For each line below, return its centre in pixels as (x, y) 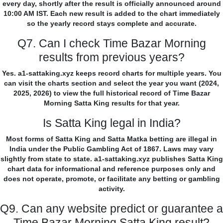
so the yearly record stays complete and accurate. (111, 24)
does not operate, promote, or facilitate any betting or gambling (111, 179)
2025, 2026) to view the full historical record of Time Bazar (111, 93)
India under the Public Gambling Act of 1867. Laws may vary (111, 149)
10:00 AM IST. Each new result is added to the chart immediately (111, 14)
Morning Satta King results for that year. (111, 103)
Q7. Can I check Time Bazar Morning (111, 44)
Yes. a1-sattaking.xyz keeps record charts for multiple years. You (111, 73)
